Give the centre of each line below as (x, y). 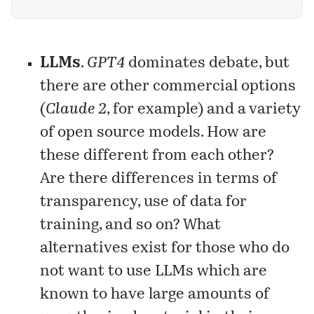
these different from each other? (157, 156)
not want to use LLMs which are (154, 271)
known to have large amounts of (155, 294)
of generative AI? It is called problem (128, 12)
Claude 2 (76, 109)
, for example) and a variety (204, 109)
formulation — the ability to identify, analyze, (150, 26)
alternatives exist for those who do (165, 248)
